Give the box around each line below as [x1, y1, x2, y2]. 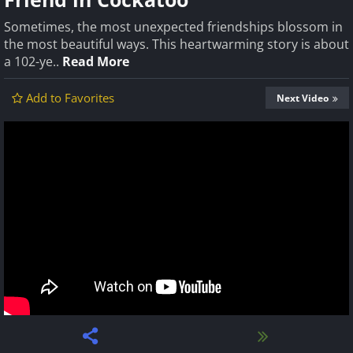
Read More [62, 53, 129, 70]
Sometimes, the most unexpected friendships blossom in [4, 18, 343, 35]
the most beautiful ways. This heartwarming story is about [4, 35, 349, 53]
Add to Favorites [26, 90, 114, 106]
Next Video [277, 91, 329, 105]
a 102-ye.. [4, 53, 62, 70]
